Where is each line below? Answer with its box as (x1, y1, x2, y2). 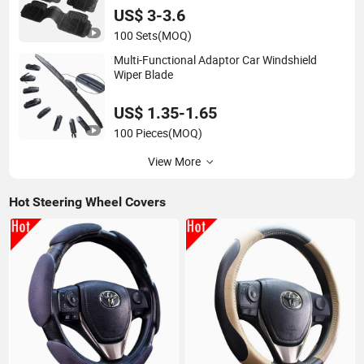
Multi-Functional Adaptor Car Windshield (114, 53, 318, 68)
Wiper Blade (114, 67, 174, 83)
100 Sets (114, 28, 158, 43)
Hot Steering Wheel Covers (9, 193, 167, 210)
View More (147, 154, 201, 169)
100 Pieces (114, 125, 169, 141)
